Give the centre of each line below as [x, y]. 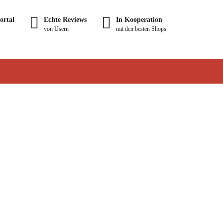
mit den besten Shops [141, 29]
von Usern [56, 29]
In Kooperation [139, 20]
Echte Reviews [65, 20]
